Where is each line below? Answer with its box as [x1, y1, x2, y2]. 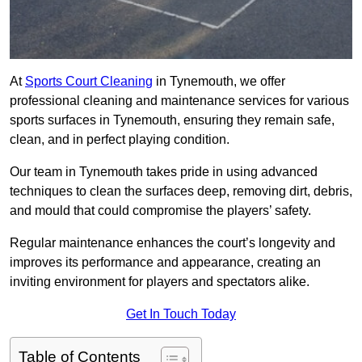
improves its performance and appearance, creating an [10, 255, 321, 270]
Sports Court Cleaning [25, 74, 153, 89]
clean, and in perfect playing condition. [10, 133, 229, 147]
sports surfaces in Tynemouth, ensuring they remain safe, [10, 113, 335, 128]
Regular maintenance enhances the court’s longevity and [10, 236, 335, 250]
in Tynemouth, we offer [153, 74, 285, 89]
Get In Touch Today [126, 307, 236, 322]
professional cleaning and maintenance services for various [10, 94, 349, 108]
